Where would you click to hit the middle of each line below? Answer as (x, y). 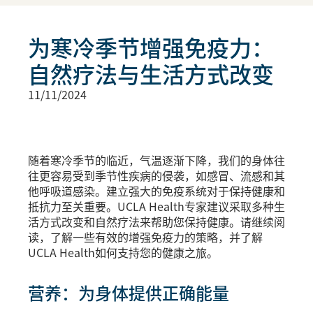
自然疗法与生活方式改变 (151, 73)
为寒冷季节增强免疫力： (151, 46)
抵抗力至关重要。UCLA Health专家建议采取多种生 (156, 206)
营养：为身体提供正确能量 (129, 292)
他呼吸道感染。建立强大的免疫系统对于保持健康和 (156, 190)
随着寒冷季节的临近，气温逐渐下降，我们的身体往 (156, 160)
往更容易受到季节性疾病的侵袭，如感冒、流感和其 (156, 175)
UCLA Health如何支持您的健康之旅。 (123, 252)
